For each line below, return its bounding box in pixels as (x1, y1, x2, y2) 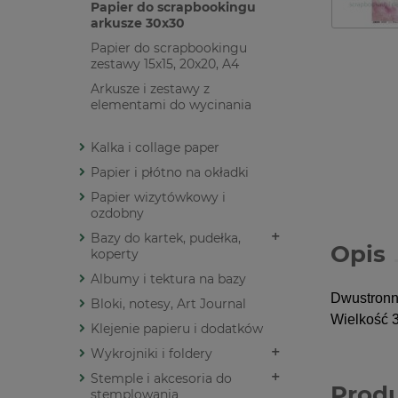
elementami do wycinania (91, 97, 251, 114)
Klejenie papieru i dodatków (91, 321, 263, 338)
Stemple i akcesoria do (91, 370, 232, 387)
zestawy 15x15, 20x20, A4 (91, 56, 239, 73)
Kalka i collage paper (91, 139, 219, 156)
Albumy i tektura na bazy (91, 271, 246, 288)
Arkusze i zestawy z (91, 81, 210, 98)
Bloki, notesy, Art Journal (91, 296, 246, 313)
